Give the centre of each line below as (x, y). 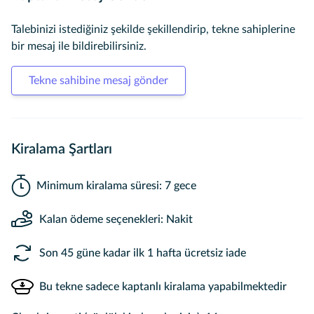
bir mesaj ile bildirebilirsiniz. (79, 46)
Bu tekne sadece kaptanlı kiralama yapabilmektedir (163, 287)
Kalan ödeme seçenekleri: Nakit (116, 219)
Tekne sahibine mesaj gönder (98, 81)
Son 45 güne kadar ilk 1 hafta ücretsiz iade (143, 253)
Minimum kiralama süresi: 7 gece (117, 186)
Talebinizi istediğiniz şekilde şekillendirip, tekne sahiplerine (153, 29)
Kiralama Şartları (62, 149)
